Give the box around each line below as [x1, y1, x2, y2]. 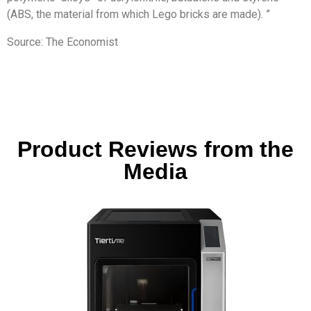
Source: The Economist [7, 35, 118, 49]
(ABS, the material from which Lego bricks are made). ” [7, 7, 270, 21]
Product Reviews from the [17, 136, 294, 162]
